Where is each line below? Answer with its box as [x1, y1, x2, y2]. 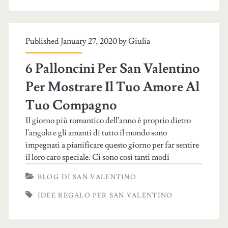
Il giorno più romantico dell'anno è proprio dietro [25, 116, 191, 126]
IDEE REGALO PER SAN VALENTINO [37, 191, 173, 199]
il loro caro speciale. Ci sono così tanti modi [25, 152, 169, 162]
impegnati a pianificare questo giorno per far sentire [25, 140, 199, 150]
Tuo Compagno [25, 97, 117, 114]
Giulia [128, 36, 150, 46]
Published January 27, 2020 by [25, 36, 128, 46]
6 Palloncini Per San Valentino [25, 60, 200, 77]
